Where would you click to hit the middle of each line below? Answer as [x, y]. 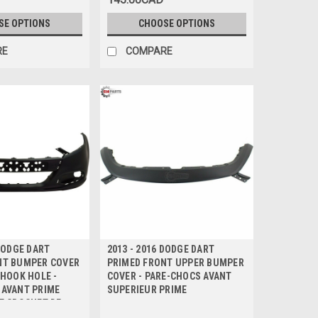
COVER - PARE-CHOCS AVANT [169, 276]
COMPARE [149, 51]
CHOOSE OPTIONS [176, 24]
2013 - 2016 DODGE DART [161, 250]
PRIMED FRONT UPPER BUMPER [175, 263]
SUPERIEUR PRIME [147, 290]
